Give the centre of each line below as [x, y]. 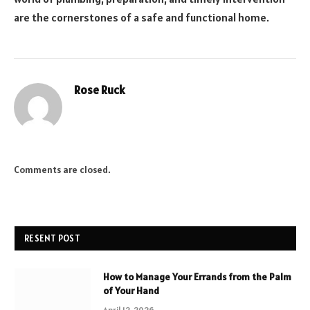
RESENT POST [52, 238]
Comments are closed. [62, 169]
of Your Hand [131, 290]
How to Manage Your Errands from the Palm [197, 276]
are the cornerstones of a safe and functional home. [142, 17]
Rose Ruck [100, 90]
